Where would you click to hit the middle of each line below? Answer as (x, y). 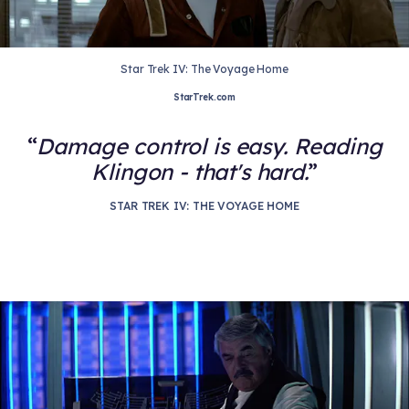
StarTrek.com (204, 98)
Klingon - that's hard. (200, 172)
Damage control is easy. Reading (210, 147)
